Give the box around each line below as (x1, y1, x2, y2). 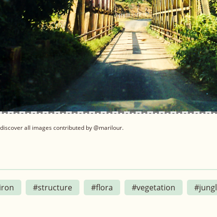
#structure (33, 182, 72, 193)
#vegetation (132, 182, 175, 193)
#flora (91, 182, 113, 193)
